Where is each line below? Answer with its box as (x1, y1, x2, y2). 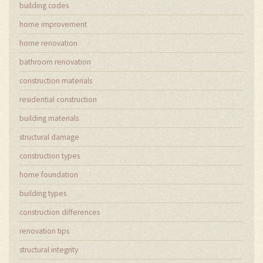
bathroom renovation (19, 56, 91, 67)
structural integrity (19, 244, 78, 255)
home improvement (19, 19, 87, 29)
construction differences (19, 207, 100, 217)
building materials (19, 113, 79, 123)
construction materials (19, 75, 92, 86)
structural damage (19, 131, 79, 142)
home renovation (19, 38, 77, 48)
